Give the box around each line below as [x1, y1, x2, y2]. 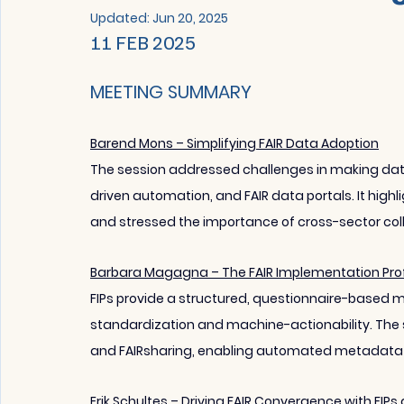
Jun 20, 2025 [152, 8, 228, 27]
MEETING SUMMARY [90, 78, 252, 105]
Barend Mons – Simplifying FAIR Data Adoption [90, 133, 379, 152]
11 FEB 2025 [90, 28, 199, 54]
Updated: [90, 8, 152, 27]
